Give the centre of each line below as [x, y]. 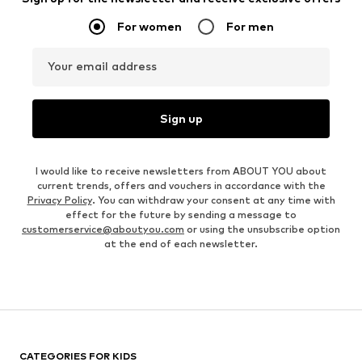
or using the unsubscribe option [262, 229]
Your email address [102, 65]
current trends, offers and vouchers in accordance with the [181, 185]
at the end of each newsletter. [181, 243]
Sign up [181, 119]
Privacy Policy [59, 200]
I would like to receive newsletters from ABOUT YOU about [181, 170]
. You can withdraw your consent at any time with [213, 200]
